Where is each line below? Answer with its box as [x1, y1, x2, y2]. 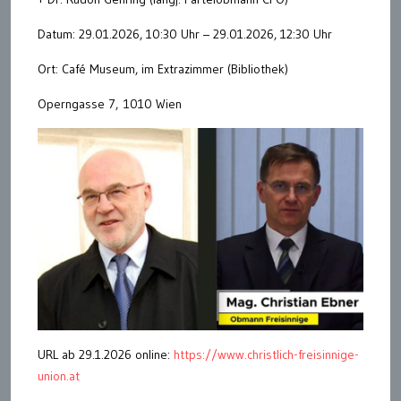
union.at [38, 368, 80, 385]
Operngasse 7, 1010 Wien [38, 96, 182, 112]
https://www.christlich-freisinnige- [174, 346, 359, 363]
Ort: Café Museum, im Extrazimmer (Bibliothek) [38, 61, 288, 77]
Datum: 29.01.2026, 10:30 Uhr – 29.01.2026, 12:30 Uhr [38, 26, 332, 42]
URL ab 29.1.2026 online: [38, 346, 174, 363]
